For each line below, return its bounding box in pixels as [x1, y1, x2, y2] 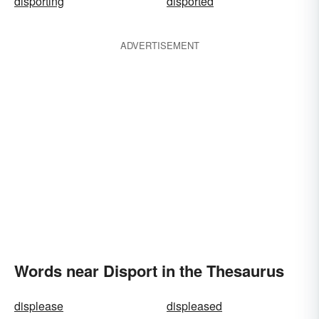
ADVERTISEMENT [120, 38, 199, 52]
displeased [167, 298, 222, 314]
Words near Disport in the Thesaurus [14, 259, 284, 282]
